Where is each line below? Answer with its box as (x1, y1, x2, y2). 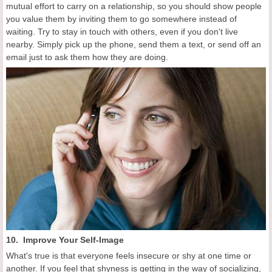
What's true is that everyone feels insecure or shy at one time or (6, 251, 251, 261)
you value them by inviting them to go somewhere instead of (6, 14, 237, 24)
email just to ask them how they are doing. (6, 52, 168, 63)
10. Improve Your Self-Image (6, 235, 124, 245)
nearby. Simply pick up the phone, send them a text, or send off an (6, 39, 261, 50)
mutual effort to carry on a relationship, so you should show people (6, 1, 262, 12)
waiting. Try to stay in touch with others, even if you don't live (6, 27, 238, 37)
